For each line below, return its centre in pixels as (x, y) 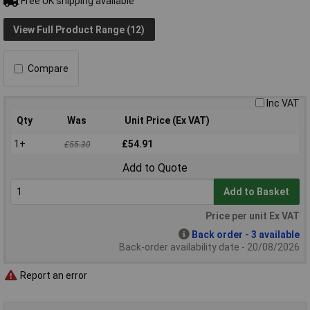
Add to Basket (257, 192)
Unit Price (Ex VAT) (167, 121)
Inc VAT (283, 103)
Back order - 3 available (246, 235)
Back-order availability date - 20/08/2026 (209, 247)
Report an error (53, 275)
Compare (48, 69)
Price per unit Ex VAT (253, 216)
